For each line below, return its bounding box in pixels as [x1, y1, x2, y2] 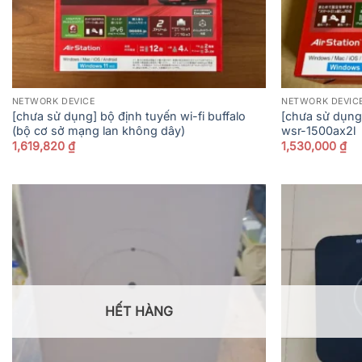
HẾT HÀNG [104, 303, 173, 320]
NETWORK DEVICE [11, 95, 95, 107]
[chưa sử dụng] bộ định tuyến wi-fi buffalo [11, 108, 246, 123]
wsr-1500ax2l [281, 123, 356, 137]
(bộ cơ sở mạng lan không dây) [11, 123, 185, 137]
